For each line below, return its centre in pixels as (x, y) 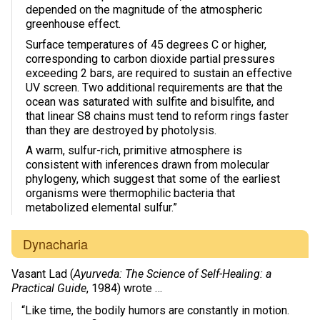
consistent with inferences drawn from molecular (147, 165)
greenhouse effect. (73, 24)
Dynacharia (55, 243)
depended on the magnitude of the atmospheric (144, 9)
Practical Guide (49, 289)
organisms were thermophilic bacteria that (130, 194)
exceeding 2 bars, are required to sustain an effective (159, 73)
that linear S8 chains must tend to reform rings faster (157, 116)
